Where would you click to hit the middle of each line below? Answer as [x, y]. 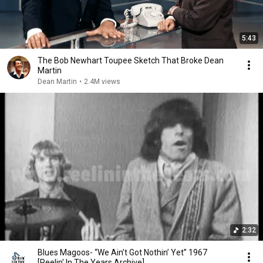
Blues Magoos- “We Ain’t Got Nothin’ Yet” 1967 [113, 252]
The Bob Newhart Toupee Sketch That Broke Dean [131, 60]
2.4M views [102, 82]
